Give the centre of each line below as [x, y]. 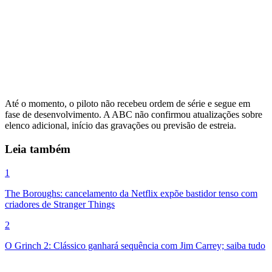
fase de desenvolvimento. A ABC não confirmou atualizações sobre [134, 115]
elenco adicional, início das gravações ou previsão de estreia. [121, 126]
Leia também [38, 149]
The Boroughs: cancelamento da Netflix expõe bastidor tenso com [131, 193]
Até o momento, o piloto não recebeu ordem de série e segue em [127, 104]
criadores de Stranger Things [60, 204]
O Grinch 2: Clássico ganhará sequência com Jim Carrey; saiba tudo [135, 245]
